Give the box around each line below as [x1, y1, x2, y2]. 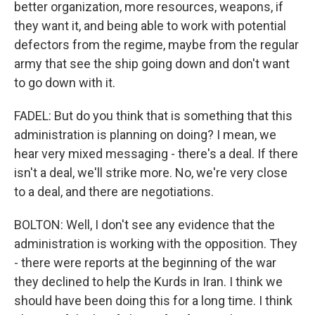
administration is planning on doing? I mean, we [14, 127, 276, 142]
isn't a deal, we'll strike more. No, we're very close [14, 165, 288, 180]
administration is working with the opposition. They [14, 236, 297, 251]
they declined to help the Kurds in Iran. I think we [14, 274, 283, 289]
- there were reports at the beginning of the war [14, 255, 276, 270]
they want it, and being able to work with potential [14, 18, 286, 33]
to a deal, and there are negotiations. [14, 184, 214, 199]
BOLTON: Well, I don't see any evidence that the [14, 217, 275, 232]
